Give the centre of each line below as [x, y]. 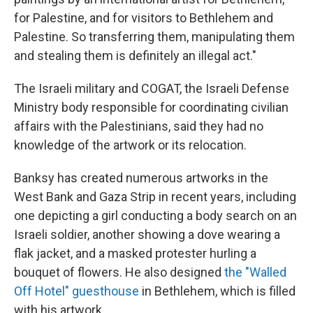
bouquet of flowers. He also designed [119, 272]
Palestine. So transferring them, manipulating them [154, 37]
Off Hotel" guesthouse [77, 291]
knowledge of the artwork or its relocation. [130, 145]
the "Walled [255, 272]
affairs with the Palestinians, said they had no [139, 126]
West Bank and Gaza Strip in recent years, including [155, 197]
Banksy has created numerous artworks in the [141, 178]
